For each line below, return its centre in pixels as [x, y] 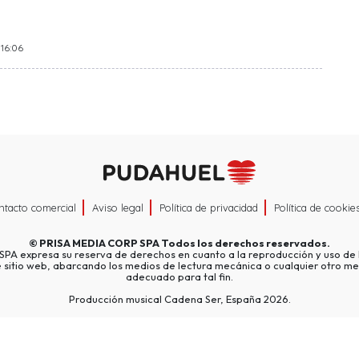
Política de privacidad [209, 208]
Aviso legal [118, 208]
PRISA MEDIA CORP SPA [99, 243]
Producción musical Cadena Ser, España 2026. [179, 299]
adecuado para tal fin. [179, 277]
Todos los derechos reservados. [245, 243]
